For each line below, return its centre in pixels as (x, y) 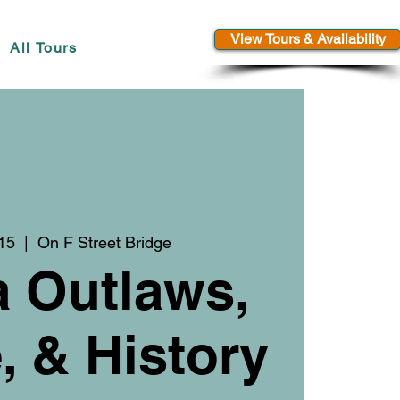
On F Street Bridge (105, 242)
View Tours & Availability (308, 39)
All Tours (44, 48)
